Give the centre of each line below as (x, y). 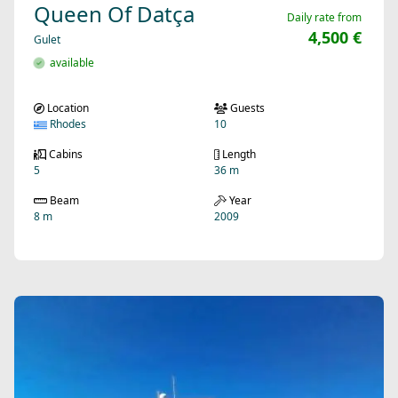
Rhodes (67, 124)
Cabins (64, 155)
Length (238, 155)
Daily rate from (324, 18)
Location (67, 108)
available (69, 63)
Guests (246, 108)
